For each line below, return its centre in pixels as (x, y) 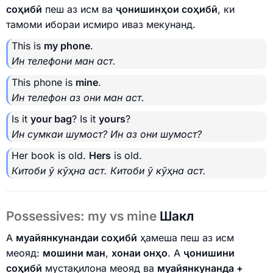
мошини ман (74, 253)
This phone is (44, 83)
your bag (51, 119)
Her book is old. (50, 156)
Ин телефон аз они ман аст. (78, 98)
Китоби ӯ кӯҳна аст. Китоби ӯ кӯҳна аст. (109, 171)
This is (28, 46)
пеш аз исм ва (79, 9)
